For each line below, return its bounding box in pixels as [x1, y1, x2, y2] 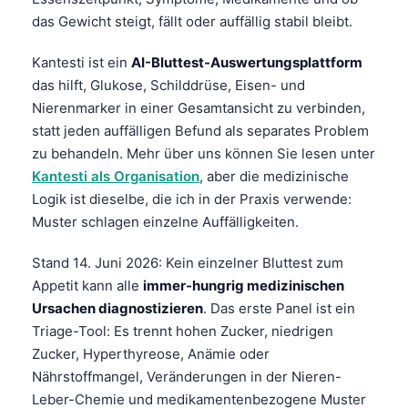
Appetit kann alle [32, 276, 143, 294]
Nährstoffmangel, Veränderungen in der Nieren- [32, 367, 342, 385]
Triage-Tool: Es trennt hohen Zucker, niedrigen [32, 321, 333, 340]
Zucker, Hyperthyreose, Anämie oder [32, 344, 270, 362]
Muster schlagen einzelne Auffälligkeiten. [32, 212, 299, 230]
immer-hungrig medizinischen [143, 276, 344, 294]
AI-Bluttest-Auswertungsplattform [131, 53, 362, 71]
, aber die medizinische [199, 167, 349, 185]
